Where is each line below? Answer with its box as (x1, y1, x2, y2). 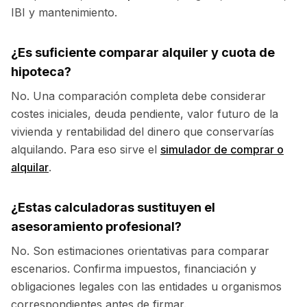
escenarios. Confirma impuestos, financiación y (11, 262, 256, 275)
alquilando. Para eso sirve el (11, 143, 157, 156)
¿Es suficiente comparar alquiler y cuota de (11, 45, 275, 60)
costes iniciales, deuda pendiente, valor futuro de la (11, 107, 278, 121)
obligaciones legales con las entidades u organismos (11, 280, 282, 293)
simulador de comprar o (160, 143, 284, 156)
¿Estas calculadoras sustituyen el (11, 200, 215, 214)
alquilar (11, 160, 49, 174)
